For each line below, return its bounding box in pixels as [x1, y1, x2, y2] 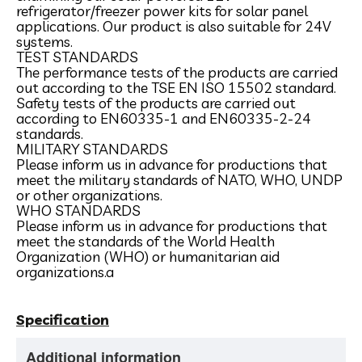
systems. [16, 32, 73, 51]
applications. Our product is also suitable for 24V [16, 17, 331, 36]
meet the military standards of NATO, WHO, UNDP [16, 170, 343, 189]
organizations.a [16, 263, 114, 281]
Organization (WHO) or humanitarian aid [16, 247, 280, 266]
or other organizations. [16, 186, 162, 204]
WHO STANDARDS [16, 201, 141, 220]
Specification [16, 310, 109, 329]
